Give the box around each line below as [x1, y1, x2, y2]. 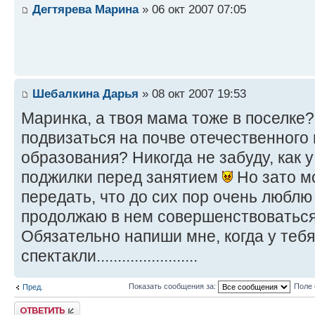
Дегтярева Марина [32, 2, 139, 17]
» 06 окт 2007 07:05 [139, 2, 246, 17]
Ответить [14, 302, 48, 311]
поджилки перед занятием [21, 168, 222, 187]
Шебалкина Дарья [32, 86, 139, 101]
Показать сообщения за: [128, 282, 218, 291]
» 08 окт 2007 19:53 [139, 86, 246, 101]
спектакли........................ [21, 247, 198, 266]
